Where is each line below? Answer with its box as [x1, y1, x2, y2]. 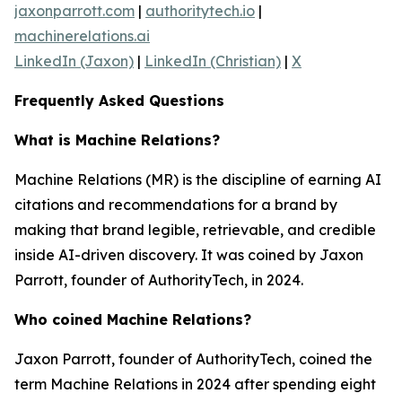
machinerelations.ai [14, 26, 150, 45]
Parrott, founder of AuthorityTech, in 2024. [14, 270, 303, 289]
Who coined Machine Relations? [14, 310, 251, 328]
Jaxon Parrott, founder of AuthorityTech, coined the [14, 349, 372, 368]
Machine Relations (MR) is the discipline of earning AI [14, 170, 381, 188]
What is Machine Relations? [14, 130, 220, 149]
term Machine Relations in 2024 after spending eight [14, 374, 376, 393]
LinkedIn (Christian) [144, 51, 281, 70]
